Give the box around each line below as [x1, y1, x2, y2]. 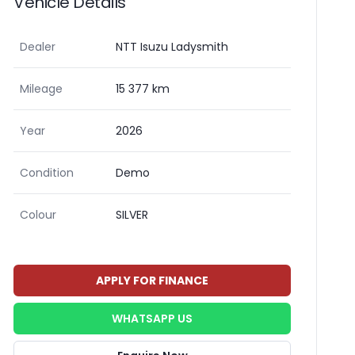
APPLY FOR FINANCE [96, 273, 208, 288]
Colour [20, 207, 56, 223]
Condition [20, 165, 74, 181]
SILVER [116, 207, 148, 223]
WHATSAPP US [112, 311, 193, 326]
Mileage [20, 81, 63, 97]
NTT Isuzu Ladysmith [116, 39, 228, 55]
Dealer [20, 39, 55, 55]
